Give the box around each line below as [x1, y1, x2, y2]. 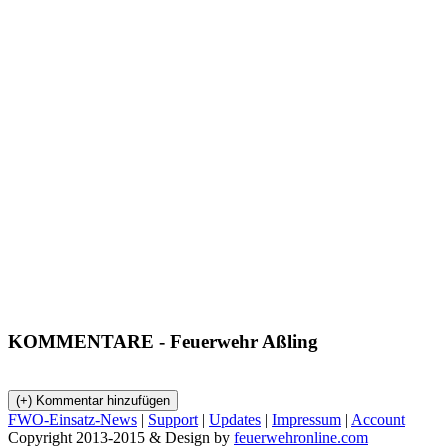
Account [351, 410, 405, 428]
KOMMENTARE [8, 331, 154, 353]
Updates [209, 410, 261, 428]
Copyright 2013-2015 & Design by [8, 428, 234, 446]
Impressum [272, 410, 341, 428]
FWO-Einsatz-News [8, 410, 137, 428]
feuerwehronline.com [234, 428, 368, 446]
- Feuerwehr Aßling [154, 331, 318, 353]
